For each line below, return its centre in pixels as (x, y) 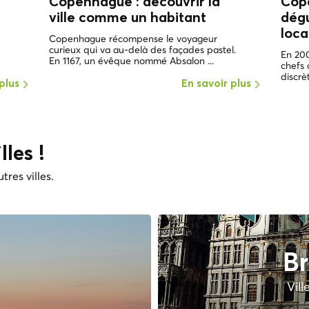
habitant (178, 18)
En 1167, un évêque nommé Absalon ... (131, 61)
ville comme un (99, 18)
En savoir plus (217, 84)
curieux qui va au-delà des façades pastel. (142, 50)
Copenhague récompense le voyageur (133, 39)
